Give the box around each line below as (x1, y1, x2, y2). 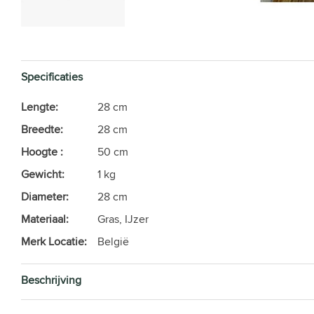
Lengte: (21, 99, 58, 115)
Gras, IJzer (97, 211, 149, 227)
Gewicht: (21, 166, 64, 182)
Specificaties (21, 69, 83, 85)
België (97, 233, 129, 250)
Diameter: (21, 189, 69, 205)
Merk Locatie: (21, 233, 87, 250)
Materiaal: (21, 211, 69, 227)
